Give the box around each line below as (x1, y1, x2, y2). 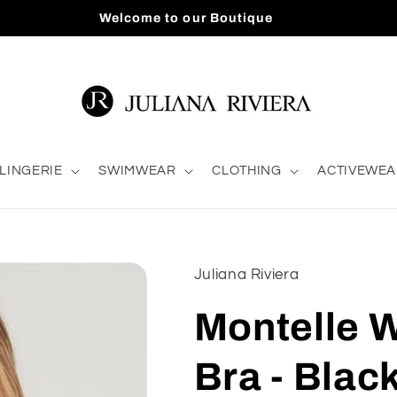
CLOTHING (212, 164, 282, 178)
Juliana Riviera (193, 266, 300, 283)
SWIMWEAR (98, 164, 176, 178)
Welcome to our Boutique (98, 10, 274, 25)
